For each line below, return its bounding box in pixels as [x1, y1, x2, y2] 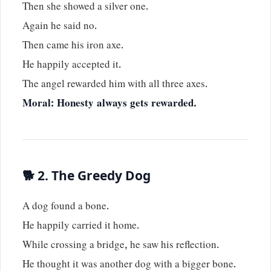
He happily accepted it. [22, 58, 121, 74]
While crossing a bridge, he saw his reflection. [22, 238, 219, 255]
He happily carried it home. [22, 219, 139, 235]
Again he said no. [22, 19, 97, 36]
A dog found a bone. [22, 200, 109, 216]
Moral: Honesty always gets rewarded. [22, 97, 197, 113]
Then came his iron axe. [22, 39, 123, 55]
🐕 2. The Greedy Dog [22, 167, 151, 184]
